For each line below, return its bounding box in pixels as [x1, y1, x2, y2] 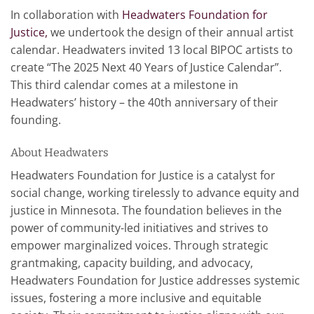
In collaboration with [11, 7, 122, 22]
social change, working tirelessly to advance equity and [11, 184, 299, 200]
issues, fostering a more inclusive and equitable [11, 289, 261, 306]
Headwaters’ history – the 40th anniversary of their [11, 95, 278, 110]
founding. [11, 112, 61, 128]
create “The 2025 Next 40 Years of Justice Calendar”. [11, 60, 282, 75]
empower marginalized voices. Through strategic [11, 237, 268, 253]
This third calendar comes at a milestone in [11, 77, 238, 93]
